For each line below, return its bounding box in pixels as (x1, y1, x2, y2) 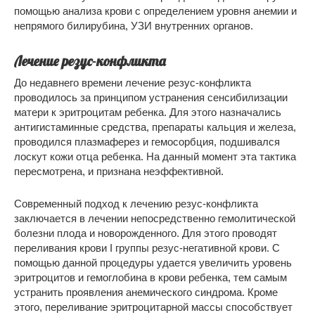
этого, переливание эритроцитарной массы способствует (14, 300, 292, 313)
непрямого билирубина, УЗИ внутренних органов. (14, 19, 253, 32)
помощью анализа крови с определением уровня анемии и (14, 4, 297, 17)
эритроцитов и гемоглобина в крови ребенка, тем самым (14, 271, 287, 283)
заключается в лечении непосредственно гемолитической (14, 212, 295, 224)
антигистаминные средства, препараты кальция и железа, (14, 120, 296, 133)
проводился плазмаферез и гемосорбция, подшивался (14, 135, 280, 148)
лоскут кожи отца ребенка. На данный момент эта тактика (14, 150, 296, 162)
